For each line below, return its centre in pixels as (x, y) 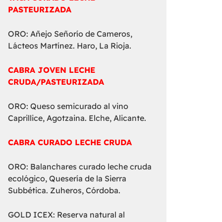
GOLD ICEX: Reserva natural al (67, 215)
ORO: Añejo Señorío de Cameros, (70, 34)
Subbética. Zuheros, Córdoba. (64, 191)
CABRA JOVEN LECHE (52, 70)
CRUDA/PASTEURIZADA (56, 82)
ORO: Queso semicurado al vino (68, 106)
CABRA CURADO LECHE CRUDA (70, 142)
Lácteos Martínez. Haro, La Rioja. (70, 46)
